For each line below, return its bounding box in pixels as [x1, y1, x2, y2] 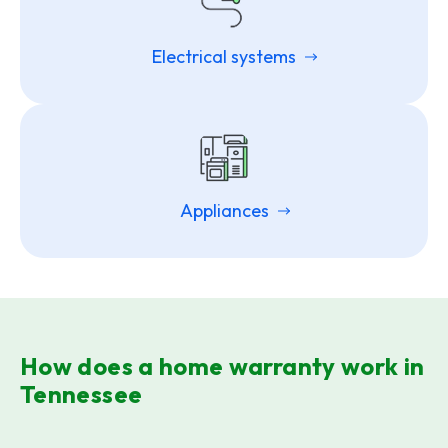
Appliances [179, 198, 269, 222]
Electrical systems [152, 44, 296, 68]
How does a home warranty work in [20, 350, 425, 381]
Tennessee [20, 378, 143, 409]
